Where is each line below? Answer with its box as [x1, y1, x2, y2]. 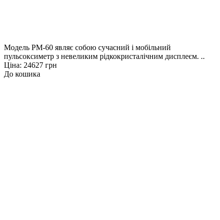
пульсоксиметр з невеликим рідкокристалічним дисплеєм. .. [4, 52, 205, 60]
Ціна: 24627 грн [4, 60, 57, 69]
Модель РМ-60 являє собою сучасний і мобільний [4, 43, 171, 52]
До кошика [4, 69, 40, 78]
